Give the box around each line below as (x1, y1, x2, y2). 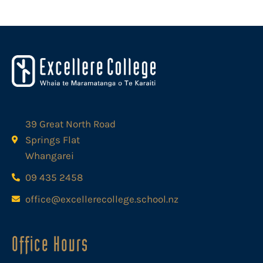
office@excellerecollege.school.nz (25, 193, 178, 205)
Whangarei (25, 149, 74, 161)
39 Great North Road (25, 117, 116, 130)
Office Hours (12, 232, 89, 255)
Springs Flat (25, 133, 80, 146)
